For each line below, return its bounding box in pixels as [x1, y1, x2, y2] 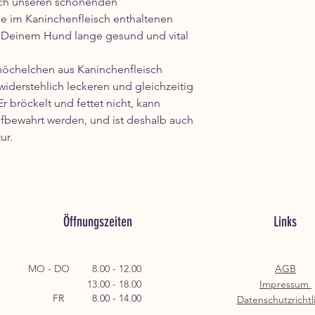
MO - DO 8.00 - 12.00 [28, 262, 141, 275]
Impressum [259, 278, 311, 290]
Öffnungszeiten [63, 213, 132, 230]
